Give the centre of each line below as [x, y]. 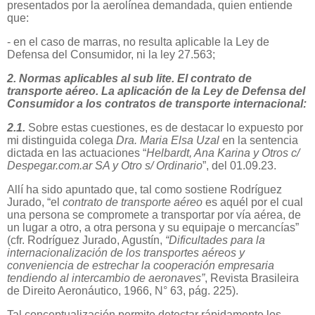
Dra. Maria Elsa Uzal [169, 140]
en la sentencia [260, 140]
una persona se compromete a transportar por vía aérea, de [154, 214]
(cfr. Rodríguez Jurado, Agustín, [86, 240]
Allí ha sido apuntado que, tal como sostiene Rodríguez [144, 189]
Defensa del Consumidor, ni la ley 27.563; [111, 55]
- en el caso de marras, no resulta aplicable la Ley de [138, 42]
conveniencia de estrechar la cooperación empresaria [141, 265]
